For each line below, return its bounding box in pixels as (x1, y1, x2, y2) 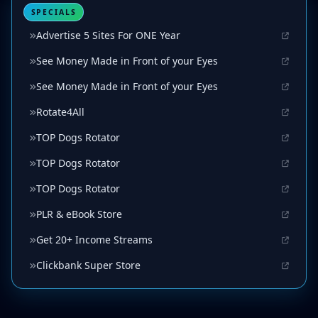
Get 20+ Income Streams (36, 233, 153, 247)
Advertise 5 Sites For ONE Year (36, 28, 180, 43)
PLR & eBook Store (36, 207, 122, 221)
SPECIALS (31, 6, 77, 17)
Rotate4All (36, 105, 84, 119)
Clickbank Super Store (36, 258, 141, 273)
